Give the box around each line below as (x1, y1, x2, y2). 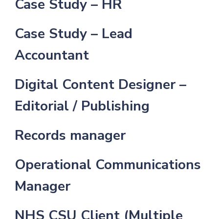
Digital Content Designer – (14, 75, 186, 94)
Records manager (14, 126, 126, 145)
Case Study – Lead (14, 24, 132, 44)
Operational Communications (14, 155, 201, 175)
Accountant (14, 46, 89, 65)
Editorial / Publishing (14, 97, 150, 116)
